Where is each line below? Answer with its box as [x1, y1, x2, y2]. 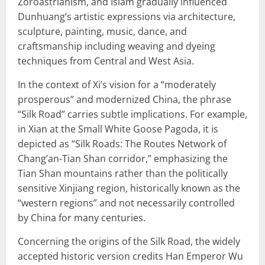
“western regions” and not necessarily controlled [18, 196, 235, 209]
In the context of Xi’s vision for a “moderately [18, 77, 216, 91]
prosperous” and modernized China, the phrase [18, 92, 231, 106]
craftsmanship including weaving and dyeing [18, 39, 215, 53]
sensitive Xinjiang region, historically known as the [18, 181, 240, 195]
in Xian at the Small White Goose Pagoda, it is [18, 122, 218, 135]
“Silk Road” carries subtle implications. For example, [18, 107, 247, 121]
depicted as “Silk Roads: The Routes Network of [18, 137, 227, 150]
